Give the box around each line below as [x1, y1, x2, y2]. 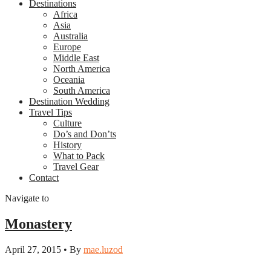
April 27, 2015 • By [5, 244, 83, 255]
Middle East [53, 53, 99, 63]
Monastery [5, 215, 72, 232]
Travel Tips [29, 107, 72, 117]
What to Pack [53, 151, 105, 161]
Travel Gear [53, 162, 99, 172]
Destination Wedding [29, 96, 109, 106]
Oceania [53, 74, 85, 85]
